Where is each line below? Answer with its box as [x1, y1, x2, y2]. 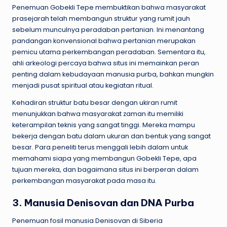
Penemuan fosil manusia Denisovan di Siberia [12, 216, 163, 225]
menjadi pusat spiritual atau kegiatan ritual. [12, 81, 154, 90]
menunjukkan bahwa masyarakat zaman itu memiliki [12, 109, 183, 118]
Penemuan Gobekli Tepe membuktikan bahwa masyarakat [12, 3, 206, 12]
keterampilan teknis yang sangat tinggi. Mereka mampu [12, 120, 195, 129]
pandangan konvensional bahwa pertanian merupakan [12, 36, 196, 45]
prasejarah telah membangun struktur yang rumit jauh [12, 14, 190, 23]
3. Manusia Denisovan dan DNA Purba [12, 197, 194, 209]
